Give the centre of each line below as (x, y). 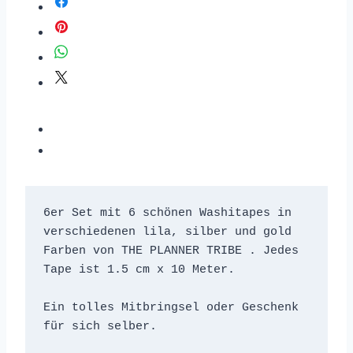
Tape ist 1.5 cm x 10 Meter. (142, 269)
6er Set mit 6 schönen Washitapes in (167, 213)
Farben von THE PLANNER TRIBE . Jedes (171, 251)
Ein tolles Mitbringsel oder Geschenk (171, 307)
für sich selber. (100, 326)
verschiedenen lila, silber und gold (167, 232)
